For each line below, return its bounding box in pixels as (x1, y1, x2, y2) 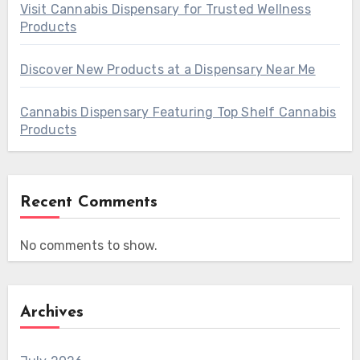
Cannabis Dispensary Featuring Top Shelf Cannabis (19, 104, 337, 121)
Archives (19, 305, 84, 321)
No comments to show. (19, 238, 157, 254)
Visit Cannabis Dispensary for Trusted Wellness (19, 2, 311, 18)
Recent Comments (19, 194, 157, 211)
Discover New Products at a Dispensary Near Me (19, 62, 316, 78)
